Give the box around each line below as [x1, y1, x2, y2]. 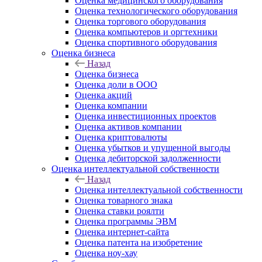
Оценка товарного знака [75, 195, 173, 205]
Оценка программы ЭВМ [75, 216, 177, 226]
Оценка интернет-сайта [75, 227, 169, 237]
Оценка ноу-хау [75, 248, 137, 258]
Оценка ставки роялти [75, 206, 164, 216]
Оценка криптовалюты [75, 132, 167, 142]
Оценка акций [75, 90, 132, 100]
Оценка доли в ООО [75, 80, 157, 89]
